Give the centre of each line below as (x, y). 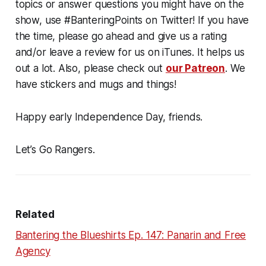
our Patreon (195, 68)
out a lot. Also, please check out (90, 68)
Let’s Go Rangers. (55, 149)
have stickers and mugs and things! (96, 84)
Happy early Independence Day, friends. (109, 117)
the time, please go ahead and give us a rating (121, 36)
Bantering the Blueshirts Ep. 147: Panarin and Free (131, 235)
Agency (33, 251)
